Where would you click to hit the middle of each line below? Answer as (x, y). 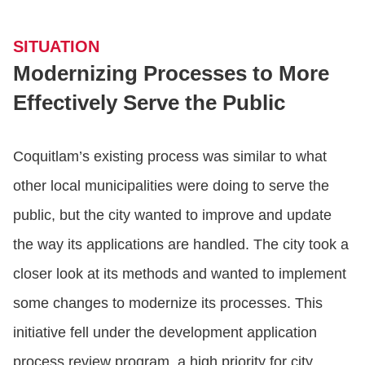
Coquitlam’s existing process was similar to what (170, 157)
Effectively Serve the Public (149, 103)
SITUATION (56, 47)
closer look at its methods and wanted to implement (180, 274)
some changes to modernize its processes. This (168, 303)
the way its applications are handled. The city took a (181, 245)
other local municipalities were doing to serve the (171, 186)
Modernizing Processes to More (171, 74)
